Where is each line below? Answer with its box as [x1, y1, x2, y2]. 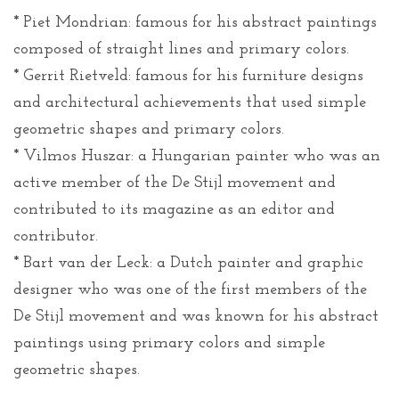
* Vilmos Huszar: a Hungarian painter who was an [13, 147, 380, 165]
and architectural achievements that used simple [13, 94, 366, 111]
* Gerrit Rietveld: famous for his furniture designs [13, 67, 363, 85]
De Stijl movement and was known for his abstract [13, 307, 379, 325]
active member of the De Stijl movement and [13, 174, 336, 191]
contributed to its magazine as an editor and [13, 200, 335, 218]
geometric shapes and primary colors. [13, 120, 284, 138]
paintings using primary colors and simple [13, 334, 325, 352]
